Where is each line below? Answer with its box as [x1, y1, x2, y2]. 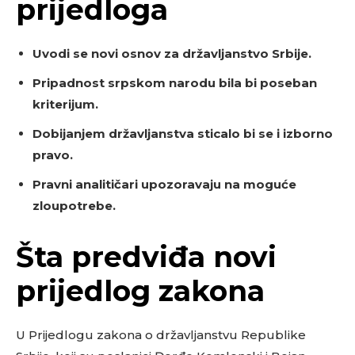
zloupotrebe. [32, 198, 116, 213]
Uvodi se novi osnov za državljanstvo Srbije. [32, 46, 311, 61]
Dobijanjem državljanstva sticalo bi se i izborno [32, 126, 333, 141]
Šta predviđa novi [16, 239, 277, 274]
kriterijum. [32, 97, 98, 112]
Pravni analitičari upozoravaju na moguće [32, 177, 296, 192]
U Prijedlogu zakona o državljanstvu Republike [16, 327, 306, 342]
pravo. [32, 147, 73, 162]
